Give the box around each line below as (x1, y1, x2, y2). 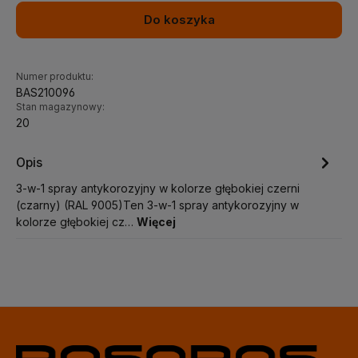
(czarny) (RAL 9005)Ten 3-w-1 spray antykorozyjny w (16, 198, 299, 212)
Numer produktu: (16, 71, 93, 82)
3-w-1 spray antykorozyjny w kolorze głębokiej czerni (16, 181, 300, 195)
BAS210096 (16, 86, 75, 99)
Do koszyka (143, 13, 215, 27)
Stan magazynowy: (16, 101, 105, 113)
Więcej (137, 215, 176, 229)
